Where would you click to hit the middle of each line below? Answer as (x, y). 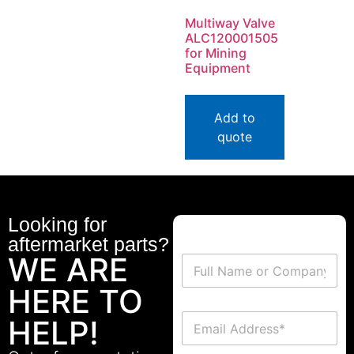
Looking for (57, 225)
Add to (235, 118)
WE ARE (68, 270)
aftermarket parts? (88, 245)
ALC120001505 (232, 38)
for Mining (216, 53)
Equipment (218, 68)
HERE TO (75, 302)
